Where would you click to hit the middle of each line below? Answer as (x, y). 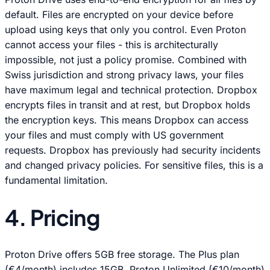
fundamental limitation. (56, 180)
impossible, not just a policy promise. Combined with (126, 59)
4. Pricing (52, 218)
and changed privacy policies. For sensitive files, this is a (134, 165)
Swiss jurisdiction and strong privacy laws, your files (124, 74)
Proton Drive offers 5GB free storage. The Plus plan (122, 255)
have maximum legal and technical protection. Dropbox (131, 89)
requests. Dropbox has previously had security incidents (133, 150)
